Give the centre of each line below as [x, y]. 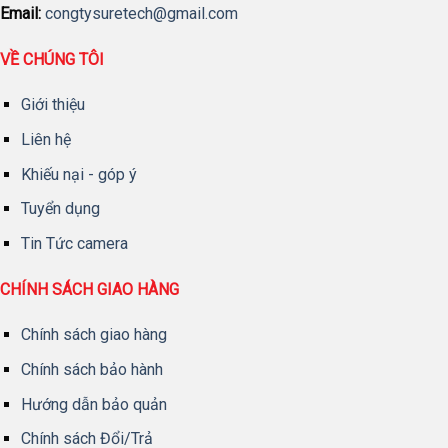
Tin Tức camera [74, 243]
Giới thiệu [52, 105]
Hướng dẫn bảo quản [93, 404]
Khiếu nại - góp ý [78, 174]
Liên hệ [45, 139]
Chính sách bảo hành [91, 369]
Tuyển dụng [60, 209]
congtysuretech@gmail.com [141, 13]
